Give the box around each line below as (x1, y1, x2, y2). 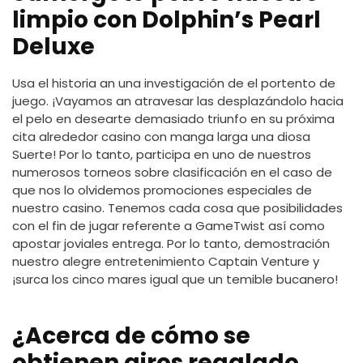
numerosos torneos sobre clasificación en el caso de (12, 164, 332, 181)
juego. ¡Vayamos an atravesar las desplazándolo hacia (12, 92, 344, 110)
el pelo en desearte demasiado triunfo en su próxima (12, 110, 335, 128)
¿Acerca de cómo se (12, 320, 250, 352)
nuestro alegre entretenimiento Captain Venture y (12, 253, 319, 271)
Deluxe (12, 30, 95, 62)
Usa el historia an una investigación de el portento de (12, 75, 335, 92)
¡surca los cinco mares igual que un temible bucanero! (12, 271, 338, 288)
